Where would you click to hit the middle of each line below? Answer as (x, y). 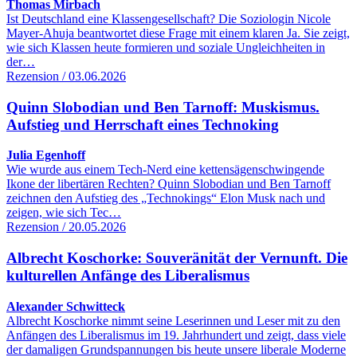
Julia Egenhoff (46, 155)
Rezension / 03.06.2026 (66, 76)
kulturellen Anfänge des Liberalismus (128, 276)
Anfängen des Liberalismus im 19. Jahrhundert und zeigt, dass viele (176, 335)
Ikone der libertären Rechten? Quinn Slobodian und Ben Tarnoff (169, 184)
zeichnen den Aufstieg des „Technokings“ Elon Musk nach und (166, 198)
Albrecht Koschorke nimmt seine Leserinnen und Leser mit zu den (173, 320)
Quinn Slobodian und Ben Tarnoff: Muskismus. (163, 107)
